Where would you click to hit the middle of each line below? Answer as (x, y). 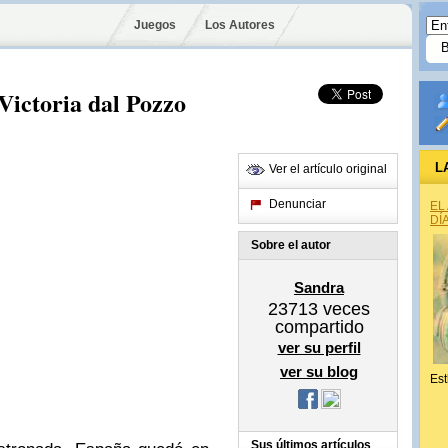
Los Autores (239, 25)
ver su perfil (319, 347)
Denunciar (297, 204)
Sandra (319, 287)
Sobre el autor (291, 245)
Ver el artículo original (328, 169)
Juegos (155, 25)
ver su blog (319, 371)
